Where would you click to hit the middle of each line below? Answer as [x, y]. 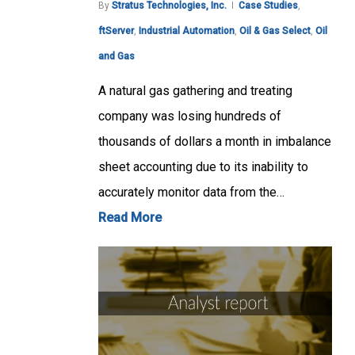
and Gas [116, 57]
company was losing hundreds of [190, 116]
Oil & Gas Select [275, 31]
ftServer [116, 31]
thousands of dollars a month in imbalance [215, 142]
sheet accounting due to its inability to [203, 167]
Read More [130, 218]
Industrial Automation [187, 31]
